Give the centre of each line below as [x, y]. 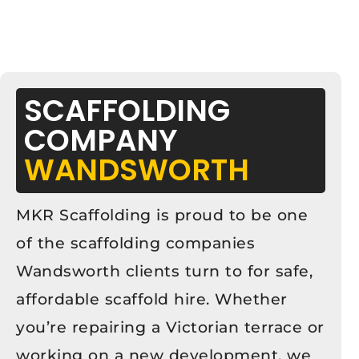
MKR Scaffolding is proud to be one [162, 215]
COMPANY [101, 140]
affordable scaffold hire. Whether [152, 299]
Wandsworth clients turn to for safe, [164, 271]
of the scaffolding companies [135, 243]
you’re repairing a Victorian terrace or [170, 327]
